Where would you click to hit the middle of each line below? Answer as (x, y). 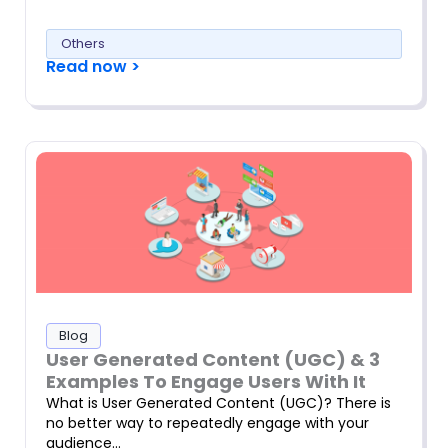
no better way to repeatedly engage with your (207, 423)
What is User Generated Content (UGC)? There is (218, 403)
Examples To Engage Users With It (206, 382)
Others (83, 44)
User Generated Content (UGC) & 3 (213, 360)
